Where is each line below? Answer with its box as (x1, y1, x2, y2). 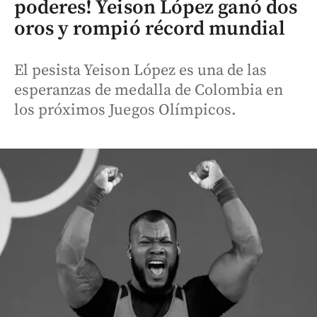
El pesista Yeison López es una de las (14, 60, 267, 80)
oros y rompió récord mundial (14, 16, 286, 41)
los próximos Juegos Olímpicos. (14, 100, 236, 120)
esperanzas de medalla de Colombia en (14, 80, 284, 100)
